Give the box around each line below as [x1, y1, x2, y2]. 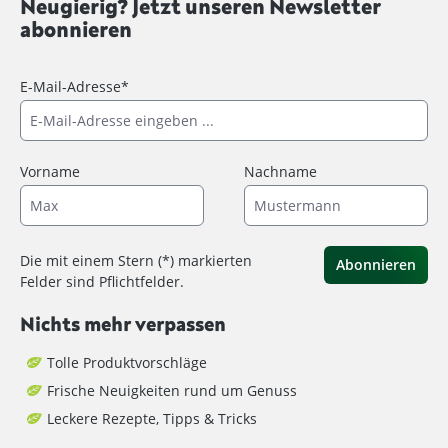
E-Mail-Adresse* [20, 76, 129, 96]
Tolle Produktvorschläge [47, 352, 207, 372]
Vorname [20, 161, 80, 181]
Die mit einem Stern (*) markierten [20, 250, 252, 270]
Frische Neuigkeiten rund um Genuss [47, 380, 297, 400]
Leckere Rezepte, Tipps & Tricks [47, 408, 257, 428]
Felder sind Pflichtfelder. [20, 271, 184, 291]
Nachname [244, 161, 317, 181]
